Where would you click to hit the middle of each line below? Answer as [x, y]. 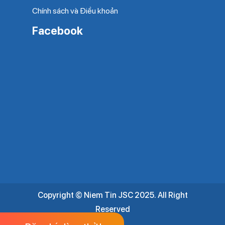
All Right [172, 195]
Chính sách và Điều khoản [75, 11]
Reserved [113, 209]
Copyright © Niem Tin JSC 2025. [97, 195]
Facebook [58, 31]
